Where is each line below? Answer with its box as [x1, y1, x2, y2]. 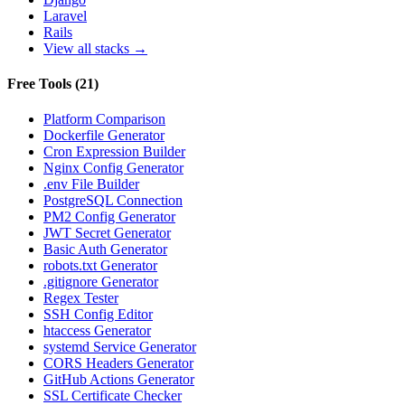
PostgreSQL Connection [43, 193, 183, 209]
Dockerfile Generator [43, 127, 165, 144]
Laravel [43, 7, 87, 24]
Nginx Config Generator [43, 160, 184, 176]
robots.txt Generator [43, 258, 157, 274]
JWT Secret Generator [43, 225, 171, 241]
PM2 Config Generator [43, 209, 175, 225]
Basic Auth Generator [43, 241, 167, 258]
